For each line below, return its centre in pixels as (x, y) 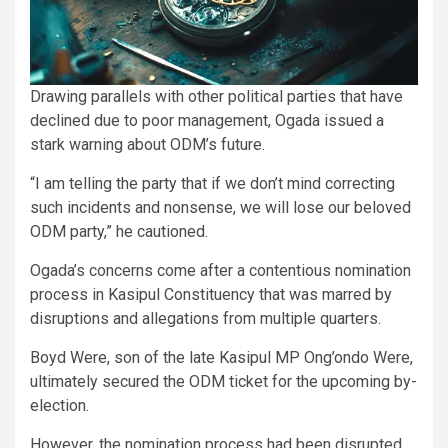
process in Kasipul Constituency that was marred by (211, 294)
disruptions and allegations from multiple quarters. (205, 318)
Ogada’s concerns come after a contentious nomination (220, 270)
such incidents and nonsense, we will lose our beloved (220, 207)
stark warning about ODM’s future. (147, 144)
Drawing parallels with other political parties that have (216, 96)
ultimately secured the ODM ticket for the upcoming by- (223, 381)
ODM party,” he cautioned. (119, 231)
